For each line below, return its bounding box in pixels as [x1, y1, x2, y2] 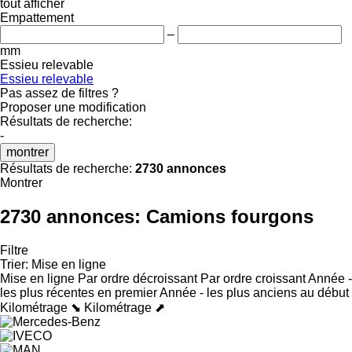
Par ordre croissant [200, 271, 306, 285]
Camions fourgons [146, 205, 313, 227]
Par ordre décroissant [78, 271, 197, 285]
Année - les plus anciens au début [159, 285, 349, 299]
